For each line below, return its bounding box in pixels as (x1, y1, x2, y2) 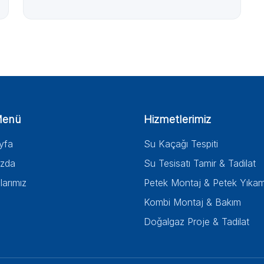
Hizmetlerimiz (144, 113, 211, 126)
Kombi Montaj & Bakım (144, 196, 241, 208)
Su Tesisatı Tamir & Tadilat (144, 157, 256, 169)
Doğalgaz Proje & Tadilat (144, 216, 249, 227)
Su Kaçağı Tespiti (144, 138, 218, 150)
